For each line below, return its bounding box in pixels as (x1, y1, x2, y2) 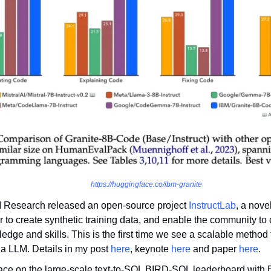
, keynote (130, 243, 171, 254)
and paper (191, 243, 239, 254)
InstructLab (189, 200, 236, 211)
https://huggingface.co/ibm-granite (90, 180, 202, 189)
